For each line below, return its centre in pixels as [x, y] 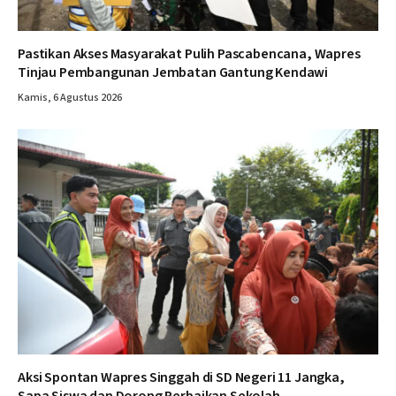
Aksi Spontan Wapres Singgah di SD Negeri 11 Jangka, [181, 378]
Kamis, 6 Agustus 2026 [70, 98]
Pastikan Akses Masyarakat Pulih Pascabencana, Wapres [189, 54]
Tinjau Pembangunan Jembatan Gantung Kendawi [173, 73]
